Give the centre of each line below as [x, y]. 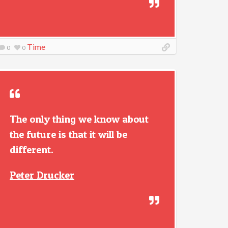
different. [32, 150]
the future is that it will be [68, 134]
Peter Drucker [42, 175]
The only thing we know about [79, 119]
